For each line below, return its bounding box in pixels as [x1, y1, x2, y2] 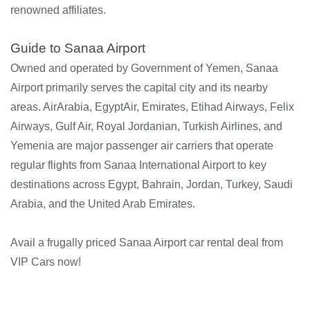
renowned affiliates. [10, 3, 106, 16]
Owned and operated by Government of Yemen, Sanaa [10, 62, 278, 74]
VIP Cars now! [10, 255, 81, 268]
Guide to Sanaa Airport [10, 40, 145, 55]
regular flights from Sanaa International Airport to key [10, 158, 266, 171]
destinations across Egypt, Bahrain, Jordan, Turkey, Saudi [10, 178, 293, 190]
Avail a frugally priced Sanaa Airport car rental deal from [10, 236, 283, 248]
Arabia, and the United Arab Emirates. [10, 197, 195, 210]
